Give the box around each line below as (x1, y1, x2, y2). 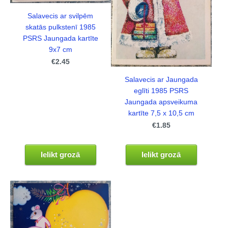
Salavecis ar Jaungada (124, 76, 198, 84)
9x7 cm (48, 45, 72, 53)
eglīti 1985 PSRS (134, 87, 189, 95)
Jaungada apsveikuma (125, 98, 198, 106)
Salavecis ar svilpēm (27, 12, 94, 20)
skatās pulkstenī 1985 (25, 23, 96, 31)
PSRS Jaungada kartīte (22, 34, 98, 42)
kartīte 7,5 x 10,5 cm (128, 109, 194, 118)
